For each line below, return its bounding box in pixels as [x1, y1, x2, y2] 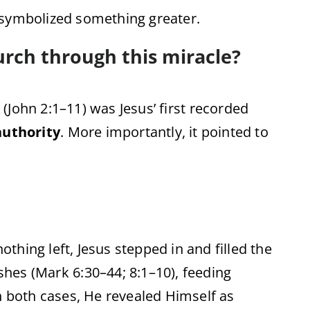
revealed [105, 286, 165, 305]
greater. [149, 9, 201, 28]
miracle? [162, 44, 241, 69]
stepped [114, 239, 172, 258]
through [41, 44, 122, 69]
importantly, [105, 122, 190, 141]
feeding [182, 263, 232, 282]
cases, [39, 286, 84, 305]
